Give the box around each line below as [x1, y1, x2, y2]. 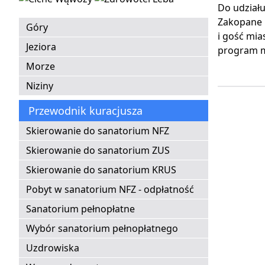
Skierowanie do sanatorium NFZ [26, 124, 169, 138]
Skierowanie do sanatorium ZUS [26, 144, 170, 157]
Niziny [26, 79, 53, 93]
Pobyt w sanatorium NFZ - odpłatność [26, 183, 194, 196]
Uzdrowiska [26, 241, 79, 255]
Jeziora [26, 40, 56, 54]
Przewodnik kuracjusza [28, 104, 143, 118]
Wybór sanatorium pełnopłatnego [26, 222, 178, 235]
